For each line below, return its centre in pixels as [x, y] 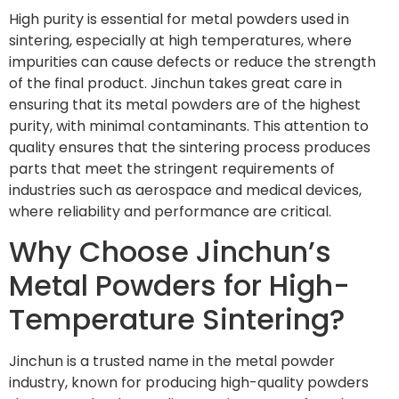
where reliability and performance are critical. [170, 211]
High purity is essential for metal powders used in [179, 19]
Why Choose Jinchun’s [170, 252]
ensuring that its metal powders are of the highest [185, 104]
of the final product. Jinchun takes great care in [175, 83]
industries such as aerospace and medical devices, [185, 190]
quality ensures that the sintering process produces [190, 147]
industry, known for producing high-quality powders [189, 383]
